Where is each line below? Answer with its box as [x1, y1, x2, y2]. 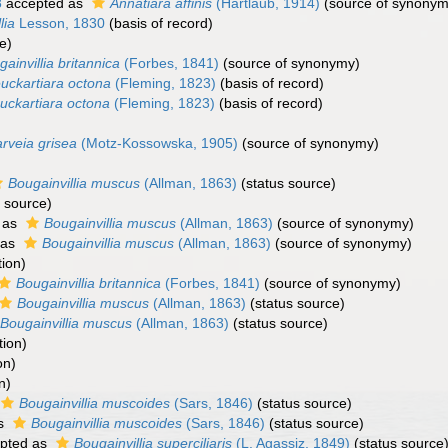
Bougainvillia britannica [16, 275, 161, 291]
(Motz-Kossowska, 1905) [77, 135, 238, 151]
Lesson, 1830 [15, 15, 105, 31]
